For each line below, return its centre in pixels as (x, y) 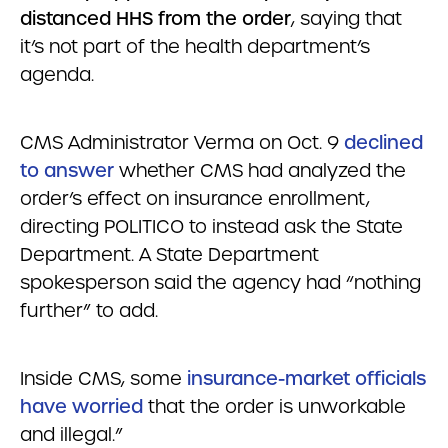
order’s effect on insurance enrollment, (195, 198)
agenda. (57, 74)
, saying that (346, 18)
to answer (67, 170)
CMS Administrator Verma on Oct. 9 (182, 142)
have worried (81, 406)
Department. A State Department (169, 254)
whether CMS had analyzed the (260, 170)
